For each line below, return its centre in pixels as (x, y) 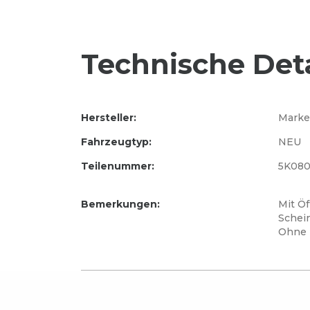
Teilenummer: (118, 166)
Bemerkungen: (120, 204)
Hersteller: (109, 118)
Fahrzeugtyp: (116, 142)
